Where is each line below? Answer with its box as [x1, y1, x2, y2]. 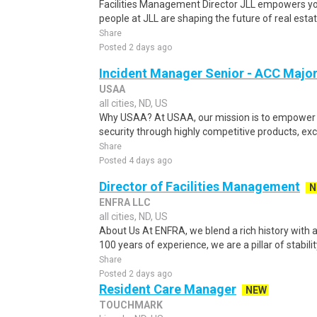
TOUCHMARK [99, 299, 163, 311]
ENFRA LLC [99, 197, 151, 208]
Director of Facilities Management [99, 179, 300, 194]
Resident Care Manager [99, 282, 236, 296]
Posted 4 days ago [99, 156, 172, 166]
